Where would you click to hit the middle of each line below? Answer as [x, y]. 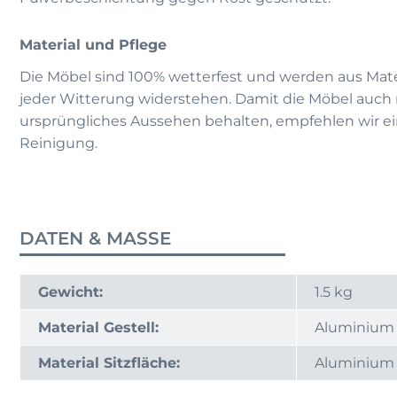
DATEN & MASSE [95, 239]
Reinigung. [58, 144]
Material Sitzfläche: [109, 363]
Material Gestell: [98, 328]
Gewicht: [70, 292]
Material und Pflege [93, 45]
